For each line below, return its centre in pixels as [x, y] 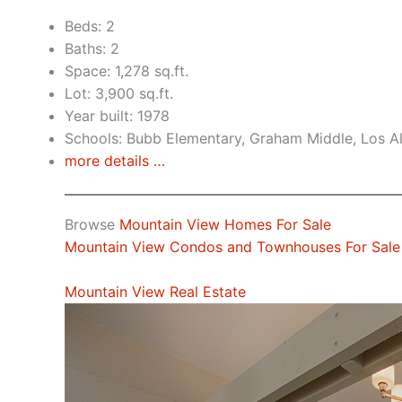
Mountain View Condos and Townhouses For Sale [232, 246]
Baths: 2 [92, 48]
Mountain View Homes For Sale [225, 224]
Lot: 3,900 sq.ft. [119, 93]
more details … [115, 160]
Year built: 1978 [117, 115]
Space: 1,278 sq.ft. [127, 70]
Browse [92, 224]
